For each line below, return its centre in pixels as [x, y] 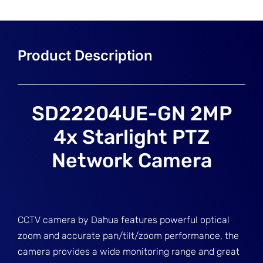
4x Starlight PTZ [131, 137]
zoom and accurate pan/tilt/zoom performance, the [129, 236]
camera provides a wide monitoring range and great [129, 252]
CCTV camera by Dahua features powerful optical [124, 220]
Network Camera [131, 161]
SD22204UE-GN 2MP [131, 114]
